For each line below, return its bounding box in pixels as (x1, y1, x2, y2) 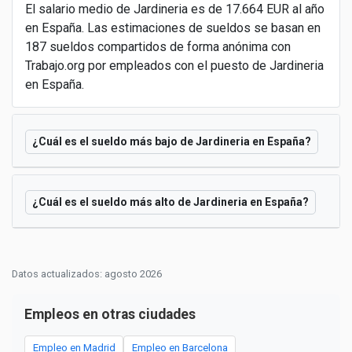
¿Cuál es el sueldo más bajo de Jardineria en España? (32, 135, 311, 148)
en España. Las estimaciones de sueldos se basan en (25, 20, 321, 35)
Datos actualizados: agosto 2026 (12, 268, 162, 280)
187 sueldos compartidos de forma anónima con (25, 38, 291, 54)
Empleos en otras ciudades (24, 306, 196, 323)
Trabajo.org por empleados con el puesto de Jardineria (25, 57, 324, 73)
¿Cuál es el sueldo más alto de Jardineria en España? (32, 196, 309, 209)
